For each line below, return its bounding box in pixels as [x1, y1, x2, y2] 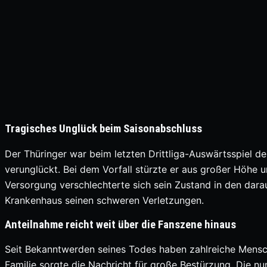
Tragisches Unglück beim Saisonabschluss [5, 122, 202, 136]
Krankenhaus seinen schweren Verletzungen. [5, 194, 204, 206]
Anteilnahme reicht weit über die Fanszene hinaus [5, 218, 236, 231]
